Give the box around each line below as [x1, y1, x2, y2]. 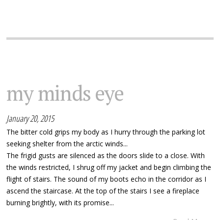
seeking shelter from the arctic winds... [6, 139, 128, 149]
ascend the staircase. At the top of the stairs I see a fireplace [6, 186, 200, 196]
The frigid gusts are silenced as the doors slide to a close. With [6, 151, 205, 161]
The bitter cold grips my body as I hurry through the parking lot [6, 127, 206, 137]
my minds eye [6, 79, 124, 107]
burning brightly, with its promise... [6, 198, 114, 208]
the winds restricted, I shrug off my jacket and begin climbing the [6, 163, 212, 172]
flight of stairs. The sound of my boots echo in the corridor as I [6, 174, 207, 184]
